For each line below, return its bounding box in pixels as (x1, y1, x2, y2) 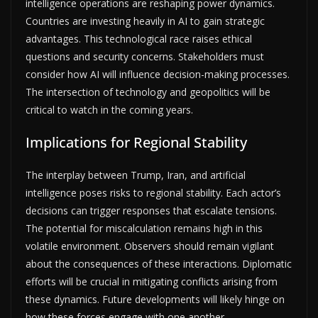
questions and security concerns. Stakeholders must (26, 49, 264, 63)
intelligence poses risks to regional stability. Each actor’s (26, 185, 281, 199)
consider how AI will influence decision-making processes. (26, 67, 290, 81)
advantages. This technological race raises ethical (26, 31, 252, 45)
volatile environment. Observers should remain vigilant (26, 238, 274, 253)
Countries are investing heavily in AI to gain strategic (26, 13, 265, 28)
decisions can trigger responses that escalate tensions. (26, 203, 277, 217)
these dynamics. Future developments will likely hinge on (26, 292, 285, 306)
